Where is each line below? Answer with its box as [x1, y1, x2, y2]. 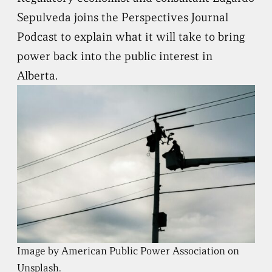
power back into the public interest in [17, 49, 213, 63]
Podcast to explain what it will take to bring [17, 29, 245, 44]
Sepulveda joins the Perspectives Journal [17, 10, 229, 24]
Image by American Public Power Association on [17, 245, 240, 258]
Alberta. [17, 68, 58, 83]
